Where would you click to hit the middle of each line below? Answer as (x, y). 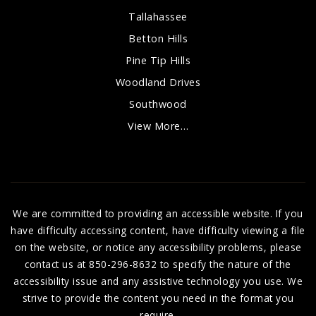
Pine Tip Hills (158, 60)
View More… (158, 126)
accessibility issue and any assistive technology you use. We (158, 281)
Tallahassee (158, 16)
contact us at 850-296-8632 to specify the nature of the (158, 264)
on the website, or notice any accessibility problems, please (158, 247)
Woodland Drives (158, 82)
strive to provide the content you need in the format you (158, 298)
